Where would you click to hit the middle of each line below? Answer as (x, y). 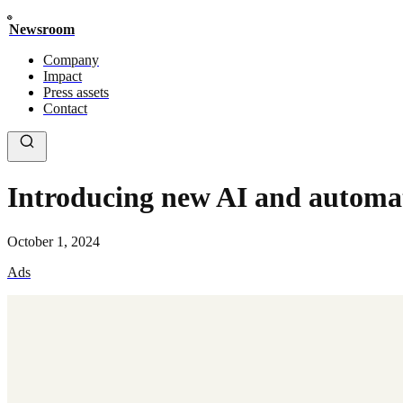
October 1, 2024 (54, 241)
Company (71, 60)
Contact (65, 108)
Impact (63, 76)
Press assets (76, 92)
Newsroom (42, 29)
